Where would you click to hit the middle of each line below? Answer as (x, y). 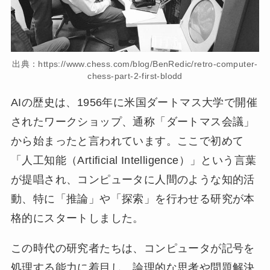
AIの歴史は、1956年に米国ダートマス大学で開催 (134, 103)
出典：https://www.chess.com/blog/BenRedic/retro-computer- (135, 64)
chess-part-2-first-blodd (135, 76)
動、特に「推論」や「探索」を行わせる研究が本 (133, 199)
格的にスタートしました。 (77, 218)
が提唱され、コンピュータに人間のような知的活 (133, 180)
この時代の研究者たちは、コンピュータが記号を (133, 249)
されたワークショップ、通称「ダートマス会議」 (133, 122)
